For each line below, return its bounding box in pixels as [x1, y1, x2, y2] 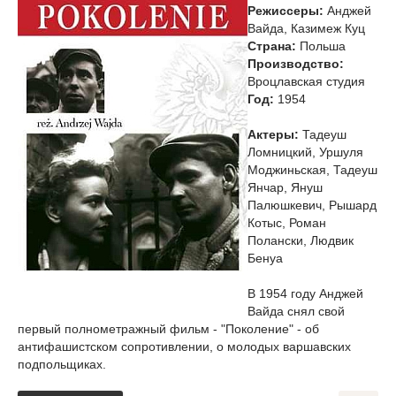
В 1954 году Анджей [247, 286, 363, 301]
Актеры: [247, 127, 299, 141]
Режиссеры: [247, 4, 324, 18]
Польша [296, 39, 346, 53]
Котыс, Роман [247, 216, 326, 230]
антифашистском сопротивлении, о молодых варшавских [18, 339, 351, 354]
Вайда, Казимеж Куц [247, 21, 365, 35]
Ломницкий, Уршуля [247, 145, 363, 159]
